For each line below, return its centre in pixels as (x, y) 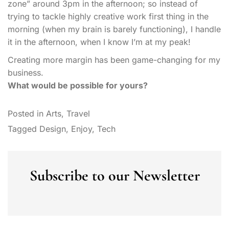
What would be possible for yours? (78, 85)
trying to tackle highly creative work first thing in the (108, 16)
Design (53, 129)
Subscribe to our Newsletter (114, 175)
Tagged (24, 129)
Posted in (27, 113)
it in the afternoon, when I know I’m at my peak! (99, 42)
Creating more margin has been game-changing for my (114, 60)
